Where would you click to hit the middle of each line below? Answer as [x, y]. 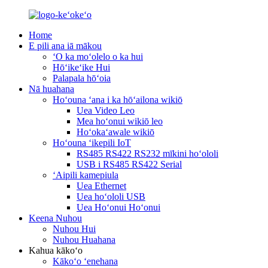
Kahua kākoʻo [56, 250]
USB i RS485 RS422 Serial [129, 164]
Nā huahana [51, 89]
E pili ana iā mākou [65, 46]
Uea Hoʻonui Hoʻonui [118, 207]
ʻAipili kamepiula [86, 175]
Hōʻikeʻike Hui [81, 67]
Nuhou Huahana [84, 240]
